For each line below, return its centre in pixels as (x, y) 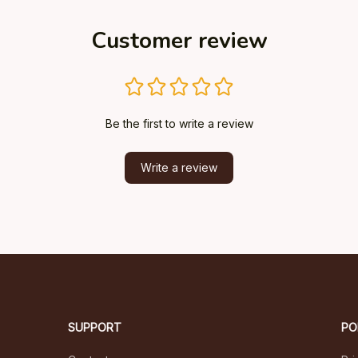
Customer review (179, 40)
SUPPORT (95, 327)
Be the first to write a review (179, 123)
